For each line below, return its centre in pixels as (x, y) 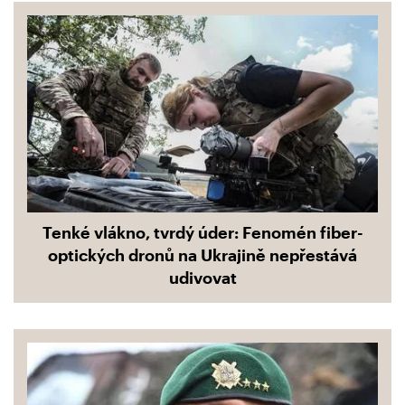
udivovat (202, 277)
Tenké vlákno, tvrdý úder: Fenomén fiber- (202, 232)
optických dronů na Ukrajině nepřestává (202, 254)
